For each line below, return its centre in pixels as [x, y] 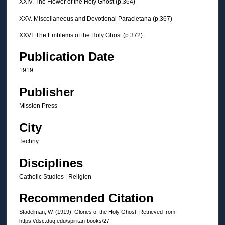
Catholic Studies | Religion [55, 177]
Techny [29, 141]
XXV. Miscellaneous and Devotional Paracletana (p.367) [96, 18]
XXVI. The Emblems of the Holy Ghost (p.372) [81, 35]
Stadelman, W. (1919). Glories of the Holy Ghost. [79, 212]
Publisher [47, 92]
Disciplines [51, 163]
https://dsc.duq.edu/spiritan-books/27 [64, 221]
